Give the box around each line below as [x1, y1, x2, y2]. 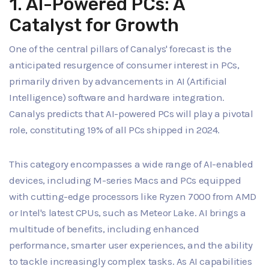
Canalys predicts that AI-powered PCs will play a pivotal [9, 107, 253, 119]
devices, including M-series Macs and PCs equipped [9, 174, 241, 186]
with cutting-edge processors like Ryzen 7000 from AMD [9, 190, 256, 202]
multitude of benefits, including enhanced [9, 222, 199, 235]
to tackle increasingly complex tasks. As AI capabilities [9, 255, 252, 267]
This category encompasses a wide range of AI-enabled [9, 157, 253, 170]
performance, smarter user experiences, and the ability [9, 238, 253, 251]
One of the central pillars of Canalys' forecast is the [9, 42, 232, 55]
